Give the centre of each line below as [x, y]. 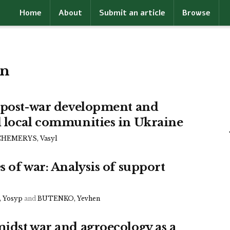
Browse [196, 13]
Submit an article [132, 13]
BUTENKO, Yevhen [69, 198]
